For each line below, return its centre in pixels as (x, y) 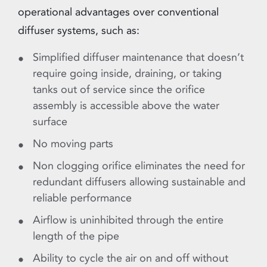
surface (50, 122)
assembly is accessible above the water (126, 106)
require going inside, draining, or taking (127, 74)
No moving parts (73, 144)
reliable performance (82, 198)
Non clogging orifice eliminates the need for (139, 166)
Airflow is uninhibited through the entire (128, 220)
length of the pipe (76, 236)
